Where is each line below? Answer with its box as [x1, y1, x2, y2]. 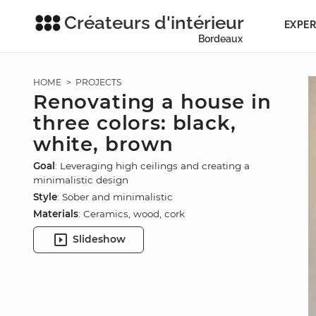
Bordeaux [198, 33, 243, 44]
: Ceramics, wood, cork [78, 208, 185, 220]
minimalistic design [33, 174, 128, 186]
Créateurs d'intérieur [64, 12, 244, 33]
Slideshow [72, 233, 126, 246]
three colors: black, [33, 111, 236, 135]
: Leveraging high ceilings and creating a [55, 160, 250, 172]
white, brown [33, 132, 174, 157]
